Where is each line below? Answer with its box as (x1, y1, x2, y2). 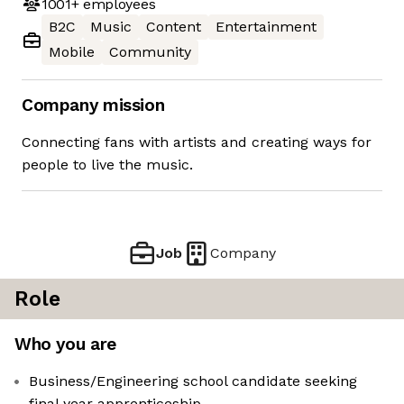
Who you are (14, 334, 116, 355)
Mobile (49, 43, 95, 61)
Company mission (22, 95, 165, 116)
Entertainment (216, 18, 317, 36)
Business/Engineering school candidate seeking (29, 372, 357, 390)
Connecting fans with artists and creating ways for (22, 133, 372, 151)
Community (109, 43, 191, 61)
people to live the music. (22, 156, 193, 174)
